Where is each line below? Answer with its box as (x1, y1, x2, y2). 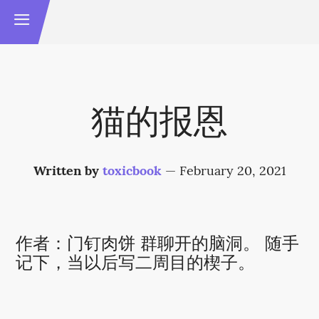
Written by (33, 162, 103, 183)
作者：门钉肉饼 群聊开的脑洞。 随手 (16, 233, 300, 257)
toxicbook (102, 162, 162, 183)
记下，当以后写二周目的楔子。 (16, 252, 256, 276)
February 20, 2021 (179, 162, 286, 183)
